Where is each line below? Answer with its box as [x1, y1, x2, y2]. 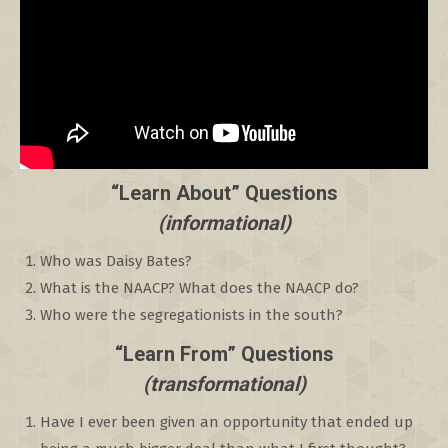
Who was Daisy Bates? [40, 252, 192, 270]
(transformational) [142, 372, 306, 396]
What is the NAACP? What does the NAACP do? [40, 279, 359, 297]
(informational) [157, 211, 291, 235]
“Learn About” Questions [110, 181, 338, 205]
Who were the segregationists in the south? [40, 306, 343, 324]
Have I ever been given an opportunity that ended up [40, 413, 413, 431]
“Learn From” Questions [114, 342, 334, 366]
